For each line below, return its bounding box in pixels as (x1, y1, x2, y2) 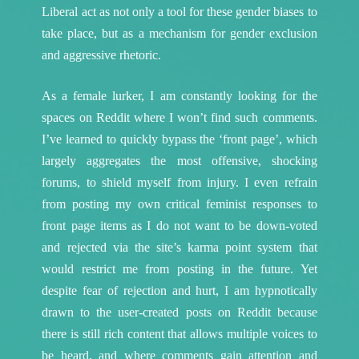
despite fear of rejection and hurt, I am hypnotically (42, 283, 317, 297)
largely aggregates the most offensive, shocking (42, 153, 317, 167)
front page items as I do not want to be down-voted (42, 218, 317, 232)
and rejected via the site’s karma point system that (42, 240, 317, 254)
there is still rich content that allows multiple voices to (42, 326, 317, 341)
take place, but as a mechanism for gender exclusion (42, 26, 317, 40)
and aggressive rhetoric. (42, 47, 165, 62)
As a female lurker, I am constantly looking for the (42, 88, 317, 103)
